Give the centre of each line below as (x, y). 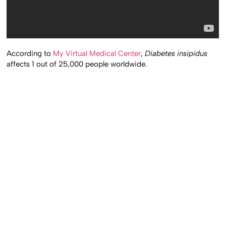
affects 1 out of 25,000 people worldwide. (77, 64)
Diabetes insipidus (176, 54)
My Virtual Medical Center (97, 54)
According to (30, 54)
